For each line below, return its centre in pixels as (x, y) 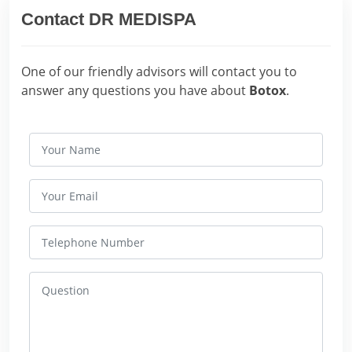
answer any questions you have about (135, 90)
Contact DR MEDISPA (109, 19)
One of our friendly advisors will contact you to (159, 71)
